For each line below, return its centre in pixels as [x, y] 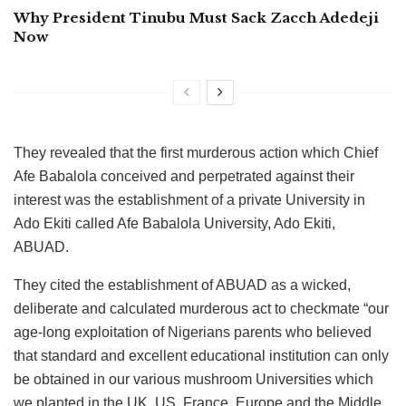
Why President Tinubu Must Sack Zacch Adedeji [196, 17]
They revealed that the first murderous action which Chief [196, 152]
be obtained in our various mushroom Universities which [193, 379]
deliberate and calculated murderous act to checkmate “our [201, 308]
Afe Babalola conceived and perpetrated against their [184, 176]
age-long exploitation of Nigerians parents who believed [193, 332]
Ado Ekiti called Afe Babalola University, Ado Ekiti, [174, 223]
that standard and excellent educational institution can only [201, 355]
